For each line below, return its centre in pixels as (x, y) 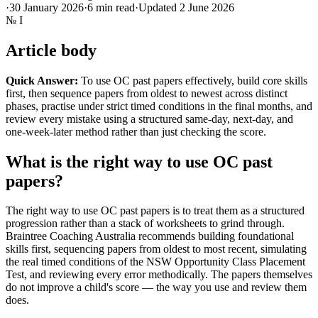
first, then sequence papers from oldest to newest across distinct (147, 93)
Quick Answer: (42, 80)
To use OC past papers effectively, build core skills (193, 80)
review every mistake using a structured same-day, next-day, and (149, 119)
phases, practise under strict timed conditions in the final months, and (159, 106)
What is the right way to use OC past (139, 161)
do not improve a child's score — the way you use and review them (156, 287)
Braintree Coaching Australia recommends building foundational (150, 236)
